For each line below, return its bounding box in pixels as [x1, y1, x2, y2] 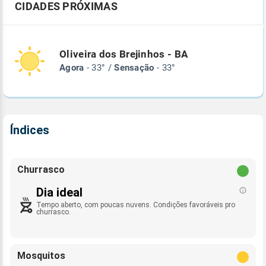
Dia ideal [36, 185, 83, 200]
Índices [10, 123, 49, 138]
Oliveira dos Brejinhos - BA [59, 49, 188, 61]
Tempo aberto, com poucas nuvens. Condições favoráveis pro [36, 201, 235, 210]
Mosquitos [17, 250, 65, 262]
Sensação [114, 62, 154, 74]
